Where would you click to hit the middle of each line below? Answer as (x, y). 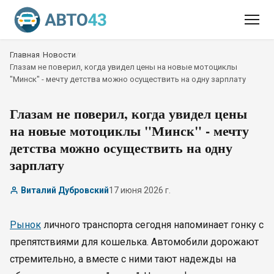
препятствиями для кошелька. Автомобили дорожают (134, 242)
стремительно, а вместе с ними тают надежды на (123, 259)
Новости (59, 55)
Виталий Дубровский (65, 190)
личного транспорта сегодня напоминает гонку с (152, 225)
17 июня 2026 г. (140, 190)
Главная (25, 55)
